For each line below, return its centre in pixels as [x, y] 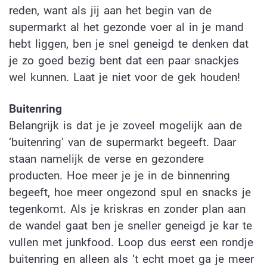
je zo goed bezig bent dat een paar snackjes [124, 60]
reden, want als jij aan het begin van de [110, 10]
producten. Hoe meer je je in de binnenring [119, 175]
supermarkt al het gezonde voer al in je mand [126, 27]
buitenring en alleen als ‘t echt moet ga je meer [131, 259]
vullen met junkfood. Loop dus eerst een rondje [131, 242]
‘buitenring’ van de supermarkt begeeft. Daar [122, 142]
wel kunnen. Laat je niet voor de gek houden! [125, 77]
